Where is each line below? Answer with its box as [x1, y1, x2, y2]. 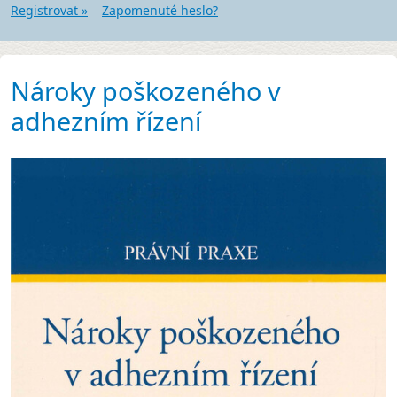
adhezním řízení [11, 104, 201, 139]
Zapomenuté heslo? [102, 2, 218, 19]
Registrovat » [11, 2, 88, 19]
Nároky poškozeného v [11, 74, 281, 109]
